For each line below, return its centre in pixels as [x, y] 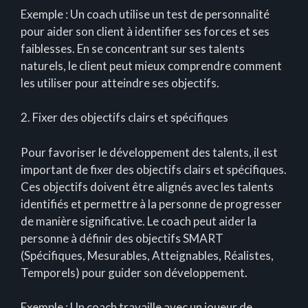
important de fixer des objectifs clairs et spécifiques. [154, 169]
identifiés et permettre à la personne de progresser [151, 203]
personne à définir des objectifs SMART [122, 238]
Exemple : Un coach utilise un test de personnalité [145, 14]
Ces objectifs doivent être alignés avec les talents [147, 186]
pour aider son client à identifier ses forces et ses [145, 31]
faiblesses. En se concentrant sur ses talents [133, 48]
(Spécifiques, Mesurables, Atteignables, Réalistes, [147, 255]
